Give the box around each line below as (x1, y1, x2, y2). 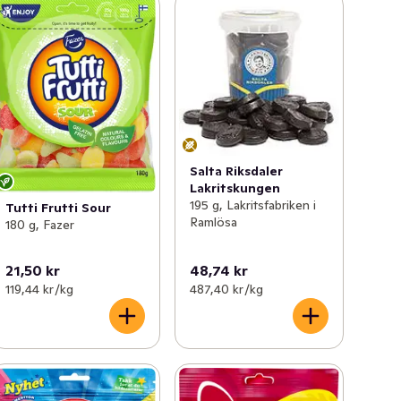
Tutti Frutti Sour (5, 200, 112, 216)
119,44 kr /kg (5, 280, 74, 297)
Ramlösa (189, 213, 237, 230)
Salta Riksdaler (189, 162, 283, 179)
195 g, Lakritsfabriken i (189, 196, 316, 213)
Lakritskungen (189, 179, 280, 196)
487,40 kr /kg (189, 280, 263, 297)
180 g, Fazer (5, 217, 75, 233)
